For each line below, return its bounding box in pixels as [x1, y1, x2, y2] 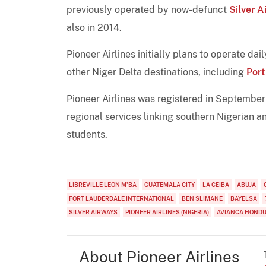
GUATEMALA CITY [144, 180, 195, 188]
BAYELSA [230, 194, 257, 202]
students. [66, 128, 107, 140]
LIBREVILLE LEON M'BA [69, 180, 137, 188]
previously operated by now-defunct [66, 4, 229, 15]
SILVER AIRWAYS [69, 208, 118, 216]
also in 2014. [66, 21, 122, 33]
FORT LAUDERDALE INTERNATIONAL [69, 194, 174, 202]
